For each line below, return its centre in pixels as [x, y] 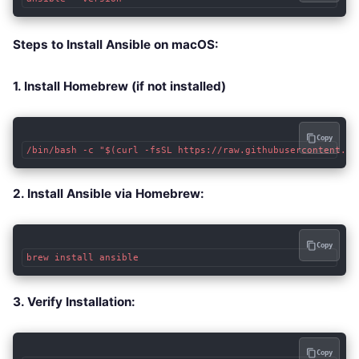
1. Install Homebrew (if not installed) [119, 87]
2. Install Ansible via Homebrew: [109, 194]
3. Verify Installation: [74, 301]
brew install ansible [82, 258]
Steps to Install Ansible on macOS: [116, 45]
